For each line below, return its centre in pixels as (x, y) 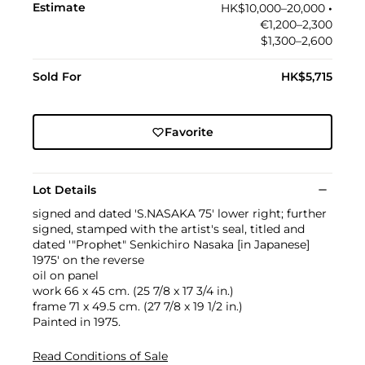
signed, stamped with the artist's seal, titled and (169, 229)
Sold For (57, 77)
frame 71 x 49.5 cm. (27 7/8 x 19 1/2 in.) (138, 307)
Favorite (189, 132)
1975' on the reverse (88, 260)
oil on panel (66, 276)
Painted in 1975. (77, 322)
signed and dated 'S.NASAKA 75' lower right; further (180, 214)
